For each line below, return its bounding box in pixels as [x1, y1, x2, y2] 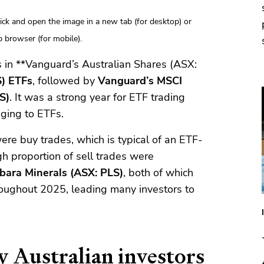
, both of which [123, 166, 193, 180]
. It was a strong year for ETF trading [9, 90, 185, 105]
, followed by [32, 74, 98, 88]
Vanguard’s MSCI [98, 74, 182, 88]
